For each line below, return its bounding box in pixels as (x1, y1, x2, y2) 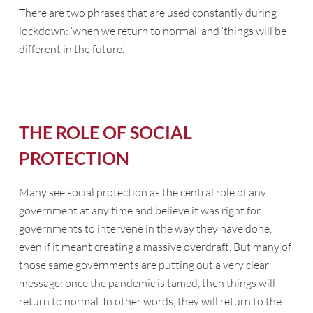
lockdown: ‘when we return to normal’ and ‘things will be (18, 24, 286, 38)
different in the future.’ (18, 42, 125, 56)
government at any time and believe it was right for (18, 203, 261, 217)
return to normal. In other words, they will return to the (18, 294, 282, 308)
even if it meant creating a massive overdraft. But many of (18, 240, 291, 254)
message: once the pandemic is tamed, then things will (18, 276, 275, 290)
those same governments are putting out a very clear (18, 258, 269, 272)
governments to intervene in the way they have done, (18, 221, 272, 235)
